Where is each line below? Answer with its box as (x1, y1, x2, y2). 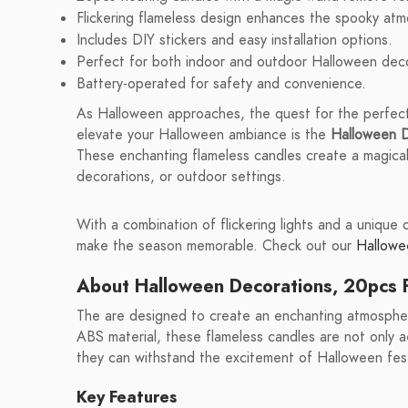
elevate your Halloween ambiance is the (76, 125, 331, 145)
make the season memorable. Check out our (76, 236, 356, 256)
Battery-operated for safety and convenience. (76, 74, 366, 94)
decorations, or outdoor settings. (76, 167, 286, 187)
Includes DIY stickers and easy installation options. (76, 30, 393, 50)
